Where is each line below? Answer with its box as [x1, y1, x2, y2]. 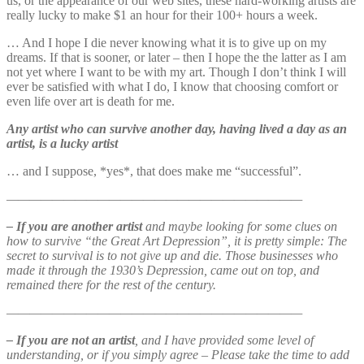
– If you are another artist [6, 219, 142, 233]
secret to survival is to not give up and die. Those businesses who [6, 248, 338, 262]
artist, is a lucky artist [6, 136, 118, 150]
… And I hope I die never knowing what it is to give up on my [6, 35, 327, 50]
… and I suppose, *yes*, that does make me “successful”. [6, 163, 301, 178]
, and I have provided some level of [135, 332, 314, 347]
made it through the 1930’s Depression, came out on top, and [6, 262, 319, 277]
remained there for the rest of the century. [6, 277, 216, 292]
